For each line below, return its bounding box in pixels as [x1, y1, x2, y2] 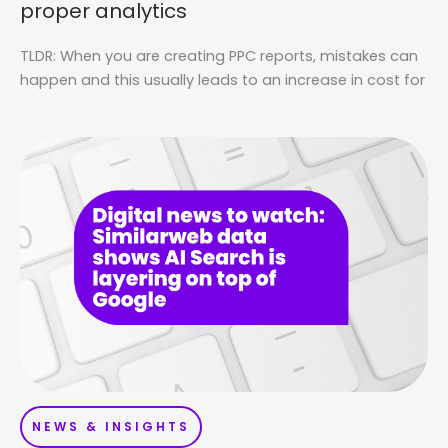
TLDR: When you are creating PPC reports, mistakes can [20, 46, 418, 67]
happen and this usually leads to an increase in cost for [20, 70, 425, 91]
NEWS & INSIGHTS [32, 418, 190, 436]
